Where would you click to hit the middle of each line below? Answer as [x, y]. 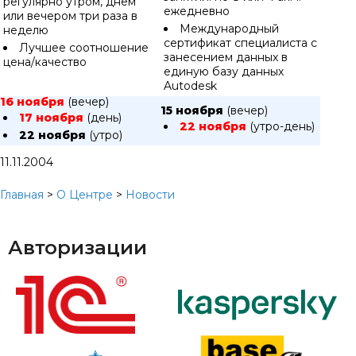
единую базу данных [224, 72]
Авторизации [77, 248]
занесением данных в [226, 57]
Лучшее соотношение [84, 48]
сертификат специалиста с [240, 43]
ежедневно [197, 11]
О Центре [85, 195]
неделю [26, 30]
